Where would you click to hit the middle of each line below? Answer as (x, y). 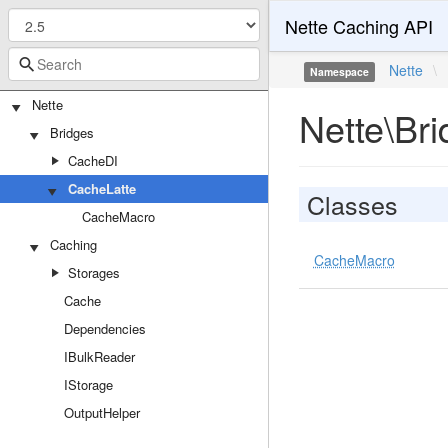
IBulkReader (99, 356)
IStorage (88, 384)
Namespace (340, 71)
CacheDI (93, 160)
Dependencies (105, 328)
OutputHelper (102, 412)
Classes (352, 204)
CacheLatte (102, 188)
